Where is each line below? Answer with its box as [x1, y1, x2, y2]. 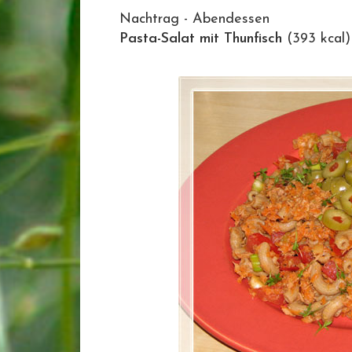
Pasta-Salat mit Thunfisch [119, 31, 282, 46]
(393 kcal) [282, 31, 350, 46]
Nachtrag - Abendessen [119, 12, 269, 27]
